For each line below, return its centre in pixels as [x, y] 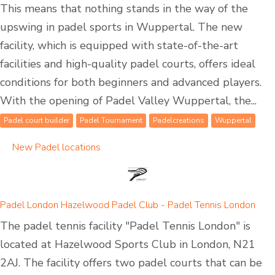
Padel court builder [37, 120]
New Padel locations [56, 147]
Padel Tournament [111, 120]
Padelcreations [179, 120]
